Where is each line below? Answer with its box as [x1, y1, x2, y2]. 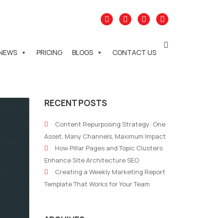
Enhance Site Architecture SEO [44, 156, 139, 164]
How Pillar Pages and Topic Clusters [55, 144, 163, 152]
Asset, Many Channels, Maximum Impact [44, 132, 166, 141]
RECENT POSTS [44, 97, 107, 109]
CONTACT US [112, 48, 156, 57]
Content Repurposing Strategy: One [55, 120, 165, 128]
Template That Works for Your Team [44, 180, 150, 188]
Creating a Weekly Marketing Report [55, 167, 165, 176]
